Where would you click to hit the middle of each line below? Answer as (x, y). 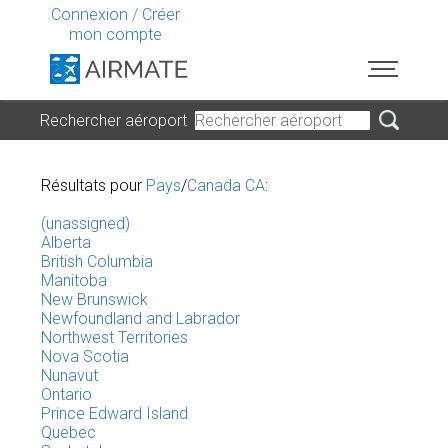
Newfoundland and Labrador (140, 318)
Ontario (66, 394)
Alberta (66, 242)
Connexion (89, 14)
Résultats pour (93, 185)
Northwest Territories (114, 337)
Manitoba (74, 280)
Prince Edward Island (114, 413)
